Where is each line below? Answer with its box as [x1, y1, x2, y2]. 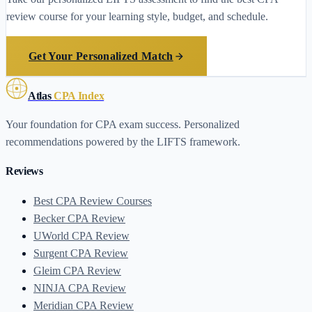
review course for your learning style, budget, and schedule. [6, 10, 268, 23]
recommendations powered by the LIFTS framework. [6, 136, 240, 148]
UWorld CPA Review [33, 229, 130, 242]
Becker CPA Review [33, 212, 125, 224]
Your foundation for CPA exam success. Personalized [6, 118, 240, 131]
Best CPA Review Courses [33, 194, 152, 207]
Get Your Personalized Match [29, 50, 173, 63]
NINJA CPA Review [33, 281, 126, 294]
